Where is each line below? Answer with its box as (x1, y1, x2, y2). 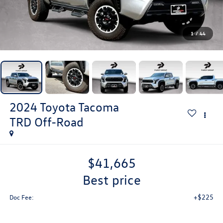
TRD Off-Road (9, 114, 84, 129)
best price (90, 172, 141, 188)
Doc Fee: (9, 193, 34, 202)
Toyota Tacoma (39, 99, 119, 114)
